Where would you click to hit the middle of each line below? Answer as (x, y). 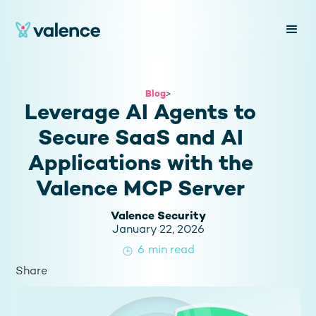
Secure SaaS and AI (140, 140)
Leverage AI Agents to (140, 114)
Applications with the (140, 165)
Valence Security (158, 217)
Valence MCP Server (140, 190)
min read (171, 251)
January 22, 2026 (158, 230)
